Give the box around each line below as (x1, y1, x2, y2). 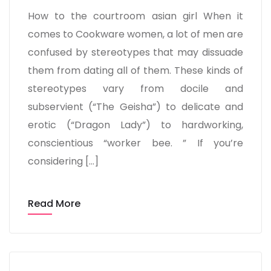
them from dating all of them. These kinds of (28, 64, 243, 77)
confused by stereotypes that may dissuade (28, 45, 243, 59)
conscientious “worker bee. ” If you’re (28, 136, 243, 150)
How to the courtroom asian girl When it (28, 9, 243, 23)
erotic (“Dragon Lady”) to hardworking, (28, 118, 243, 132)
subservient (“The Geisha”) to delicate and (28, 100, 243, 114)
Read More (28, 197, 80, 211)
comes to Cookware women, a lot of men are (28, 27, 243, 41)
